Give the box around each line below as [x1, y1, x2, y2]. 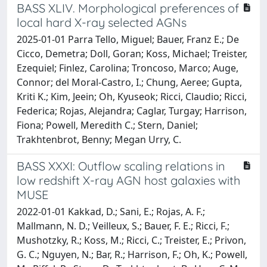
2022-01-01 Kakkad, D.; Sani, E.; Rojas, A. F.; [17, 204, 205, 218]
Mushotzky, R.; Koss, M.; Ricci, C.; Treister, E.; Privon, [17, 233, 246, 247]
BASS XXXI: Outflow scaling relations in [17, 158, 225, 173]
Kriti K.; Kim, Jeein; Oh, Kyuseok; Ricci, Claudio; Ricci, [17, 89, 247, 103]
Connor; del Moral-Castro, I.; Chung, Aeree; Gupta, [17, 75, 242, 89]
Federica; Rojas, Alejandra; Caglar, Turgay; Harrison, [17, 104, 247, 117]
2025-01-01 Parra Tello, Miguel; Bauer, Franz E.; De [17, 32, 239, 46]
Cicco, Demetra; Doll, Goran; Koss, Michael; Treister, [17, 46, 247, 60]
